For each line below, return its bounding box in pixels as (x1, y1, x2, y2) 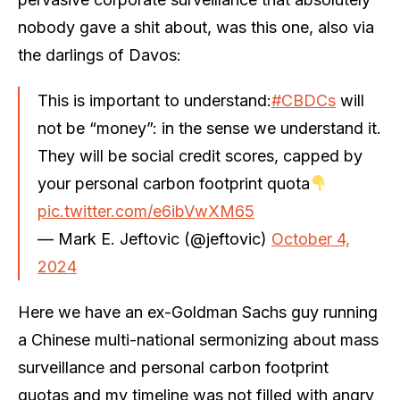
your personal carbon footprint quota (37, 173, 310, 193)
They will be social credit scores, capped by (37, 146, 362, 165)
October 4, (271, 229, 350, 248)
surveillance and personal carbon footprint (18, 357, 329, 377)
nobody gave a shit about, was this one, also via (18, 17, 374, 37)
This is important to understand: (37, 90, 271, 110)
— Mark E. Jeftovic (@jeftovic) (37, 229, 271, 248)
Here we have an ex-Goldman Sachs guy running (18, 302, 378, 321)
